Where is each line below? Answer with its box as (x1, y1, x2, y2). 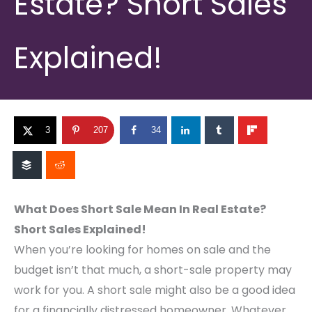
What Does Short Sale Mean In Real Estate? (14, 201, 266, 218)
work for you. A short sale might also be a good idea (14, 282, 295, 299)
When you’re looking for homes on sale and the (14, 242, 271, 258)
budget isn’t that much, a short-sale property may (14, 262, 292, 279)
